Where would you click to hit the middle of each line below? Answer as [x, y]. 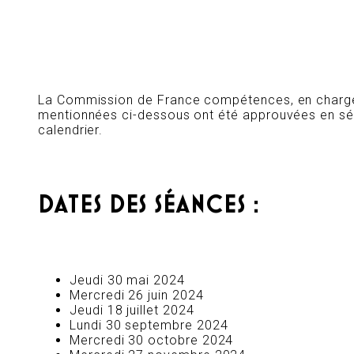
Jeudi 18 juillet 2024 [132, 311]
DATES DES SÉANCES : [149, 205]
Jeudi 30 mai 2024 [127, 281]
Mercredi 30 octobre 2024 [152, 341]
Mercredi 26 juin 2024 [137, 296]
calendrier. [71, 130]
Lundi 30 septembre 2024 [149, 326]
